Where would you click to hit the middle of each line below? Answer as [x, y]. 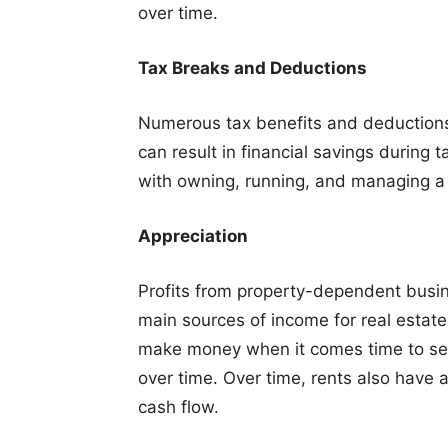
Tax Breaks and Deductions [252, 67]
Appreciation [193, 235]
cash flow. [178, 406]
